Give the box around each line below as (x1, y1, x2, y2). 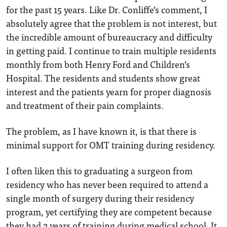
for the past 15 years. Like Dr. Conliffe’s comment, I (6, 2, 207, 17)
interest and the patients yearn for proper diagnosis (6, 84, 211, 99)
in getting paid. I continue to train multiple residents (6, 43, 216, 58)
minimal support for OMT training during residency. (6, 137, 215, 152)
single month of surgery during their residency (6, 191, 194, 205)
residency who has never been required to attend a (6, 177, 208, 192)
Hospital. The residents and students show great (6, 70, 200, 85)
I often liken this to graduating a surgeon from (6, 163, 193, 178)
